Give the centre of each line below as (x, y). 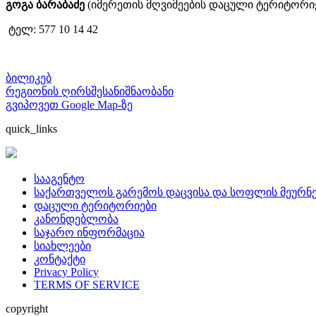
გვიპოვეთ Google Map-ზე (69, 104)
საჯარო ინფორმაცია (89, 232)
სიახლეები (62, 245)
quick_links (31, 128)
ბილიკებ (29, 78)
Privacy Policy (66, 272)
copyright (27, 308)
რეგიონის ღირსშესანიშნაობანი (90, 91)
